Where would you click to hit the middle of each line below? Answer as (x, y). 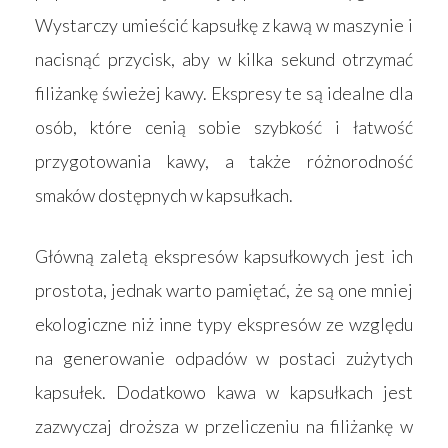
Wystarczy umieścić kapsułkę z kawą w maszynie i (224, 24)
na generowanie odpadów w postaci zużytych (224, 357)
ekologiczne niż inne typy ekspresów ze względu (224, 323)
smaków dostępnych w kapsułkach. (164, 194)
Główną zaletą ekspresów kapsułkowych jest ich (224, 255)
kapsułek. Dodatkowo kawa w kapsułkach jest (224, 391)
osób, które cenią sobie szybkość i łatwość (224, 126)
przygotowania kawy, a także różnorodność (224, 160)
